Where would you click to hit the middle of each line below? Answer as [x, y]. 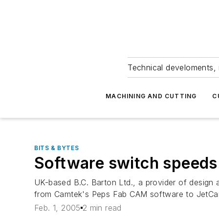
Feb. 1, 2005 [57, 208]
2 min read [102, 208]
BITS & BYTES [57, 148]
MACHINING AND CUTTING [151, 96]
